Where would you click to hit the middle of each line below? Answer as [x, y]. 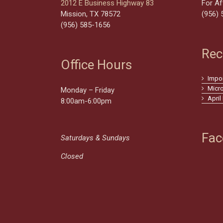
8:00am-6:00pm [86, 101]
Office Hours [96, 65]
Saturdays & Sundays [96, 138]
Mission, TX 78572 [91, 14]
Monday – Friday [88, 90]
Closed [72, 156]
